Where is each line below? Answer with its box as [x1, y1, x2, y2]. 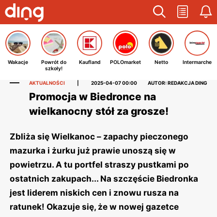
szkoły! [45, 65, 62, 72]
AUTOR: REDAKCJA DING [148, 80, 207, 86]
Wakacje [8, 59, 28, 65]
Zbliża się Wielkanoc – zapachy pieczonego [10, 131, 188, 141]
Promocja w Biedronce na [29, 91, 156, 103]
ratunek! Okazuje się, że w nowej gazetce [10, 201, 179, 212]
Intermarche [183, 59, 212, 65]
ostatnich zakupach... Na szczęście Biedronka [10, 173, 198, 184]
